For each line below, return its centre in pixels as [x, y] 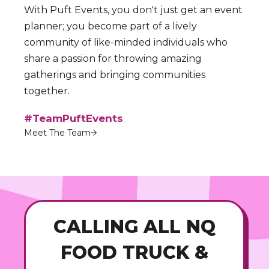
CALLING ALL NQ [134, 227]
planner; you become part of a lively [110, 26]
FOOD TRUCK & [134, 252]
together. [47, 91]
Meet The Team [57, 133]
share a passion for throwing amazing [113, 59]
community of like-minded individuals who [126, 42]
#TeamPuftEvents [74, 118]
